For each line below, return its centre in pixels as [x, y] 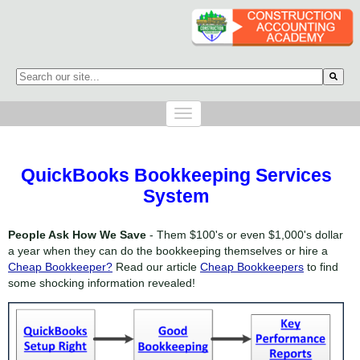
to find [321, 266]
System [176, 196]
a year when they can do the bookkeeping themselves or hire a [168, 250]
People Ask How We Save [77, 234]
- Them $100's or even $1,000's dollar [245, 234]
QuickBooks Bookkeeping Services [176, 175]
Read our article [156, 266]
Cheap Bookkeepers [252, 266]
